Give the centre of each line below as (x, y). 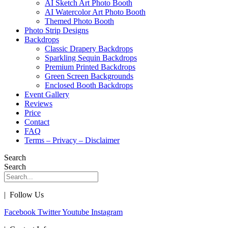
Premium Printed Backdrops (90, 67)
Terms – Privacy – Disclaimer (72, 140)
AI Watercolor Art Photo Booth (95, 12)
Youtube (76, 212)
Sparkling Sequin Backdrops (91, 58)
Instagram (107, 212)
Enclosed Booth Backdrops (89, 85)
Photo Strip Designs (56, 31)
